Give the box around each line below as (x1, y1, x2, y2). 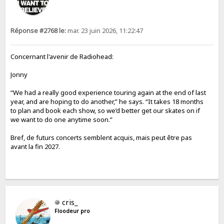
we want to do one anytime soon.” (10, 114, 113, 124)
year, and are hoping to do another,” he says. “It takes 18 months (10, 96, 204, 106)
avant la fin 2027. (10, 141, 60, 151)
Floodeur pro (54, 207, 90, 215)
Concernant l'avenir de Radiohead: (10, 51, 114, 61)
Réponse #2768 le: (10, 26, 66, 35)
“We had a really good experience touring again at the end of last (10, 87, 206, 97)
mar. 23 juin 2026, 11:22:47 (66, 26, 143, 35)
